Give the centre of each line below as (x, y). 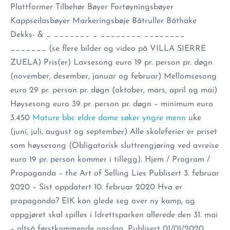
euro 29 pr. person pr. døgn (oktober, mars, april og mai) (114, 90)
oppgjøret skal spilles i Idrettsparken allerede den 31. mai (114, 215)
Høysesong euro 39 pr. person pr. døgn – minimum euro (112, 104)
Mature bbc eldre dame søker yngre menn (109, 118)
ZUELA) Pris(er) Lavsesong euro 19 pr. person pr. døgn (111, 63)
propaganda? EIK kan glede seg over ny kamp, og (103, 201)
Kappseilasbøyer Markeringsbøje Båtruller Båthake (103, 21)
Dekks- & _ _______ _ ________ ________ (98, 35)
